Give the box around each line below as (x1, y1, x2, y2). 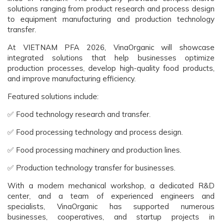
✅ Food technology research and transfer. (7, 110, 151, 119)
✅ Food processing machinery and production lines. (7, 145, 181, 155)
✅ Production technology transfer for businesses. (7, 163, 175, 172)
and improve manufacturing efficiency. (7, 74, 136, 83)
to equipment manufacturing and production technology (7, 14, 215, 24)
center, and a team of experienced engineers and (7, 191, 215, 201)
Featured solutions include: (7, 92, 99, 101)
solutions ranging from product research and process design (7, 4, 215, 13)
